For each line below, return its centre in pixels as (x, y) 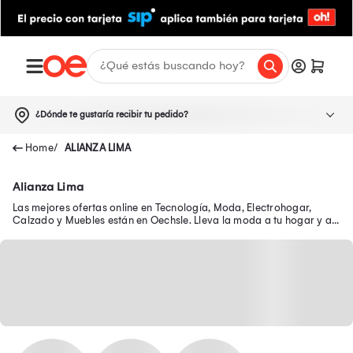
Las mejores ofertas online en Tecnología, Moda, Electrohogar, (162, 207)
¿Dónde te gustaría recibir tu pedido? (112, 114)
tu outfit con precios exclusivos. (88, 232)
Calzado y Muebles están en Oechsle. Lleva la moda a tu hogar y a (172, 220)
